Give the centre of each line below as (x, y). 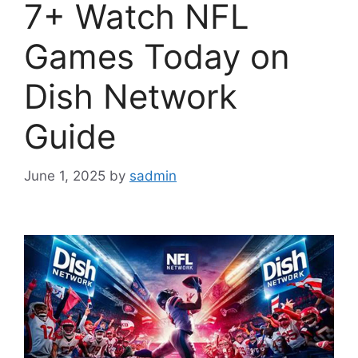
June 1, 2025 (65, 175)
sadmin (153, 175)
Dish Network (131, 97)
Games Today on (157, 57)
